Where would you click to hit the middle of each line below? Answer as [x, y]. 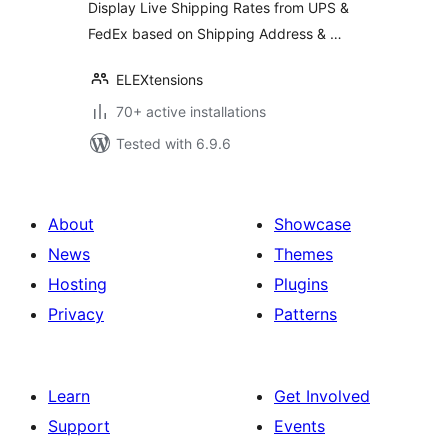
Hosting [77, 284]
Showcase [312, 224]
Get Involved [322, 396]
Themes [303, 254]
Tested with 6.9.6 [173, 143]
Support [79, 426]
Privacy [76, 314]
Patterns [305, 314]
